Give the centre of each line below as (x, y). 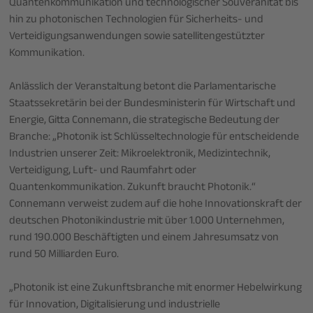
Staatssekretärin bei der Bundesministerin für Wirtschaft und (153, 104)
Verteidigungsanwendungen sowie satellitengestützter (137, 37)
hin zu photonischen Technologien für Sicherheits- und (137, 20)
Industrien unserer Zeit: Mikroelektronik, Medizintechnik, (140, 154)
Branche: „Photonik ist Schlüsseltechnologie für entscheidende (154, 138)
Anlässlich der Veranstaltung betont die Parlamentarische (143, 87)
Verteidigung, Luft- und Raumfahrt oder (103, 171)
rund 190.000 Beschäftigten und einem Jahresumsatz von (144, 238)
